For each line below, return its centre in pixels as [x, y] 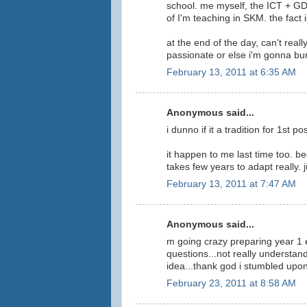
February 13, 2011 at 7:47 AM [231, 184]
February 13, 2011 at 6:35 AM [231, 72]
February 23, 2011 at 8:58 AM [231, 283]
